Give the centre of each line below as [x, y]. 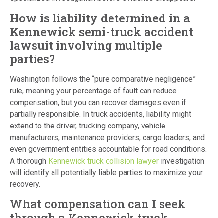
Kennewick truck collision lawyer [103, 161]
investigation [182, 161]
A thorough [29, 161]
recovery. [25, 184]
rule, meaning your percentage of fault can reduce [93, 91]
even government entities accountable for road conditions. [108, 149]
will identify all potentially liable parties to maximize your [106, 172]
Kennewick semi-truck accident [101, 31]
